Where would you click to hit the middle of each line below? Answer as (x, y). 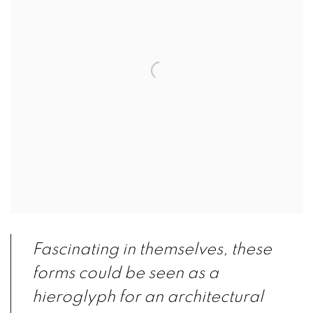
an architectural (204, 297)
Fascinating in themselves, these (152, 249)
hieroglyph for (88, 297)
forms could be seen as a (125, 273)
